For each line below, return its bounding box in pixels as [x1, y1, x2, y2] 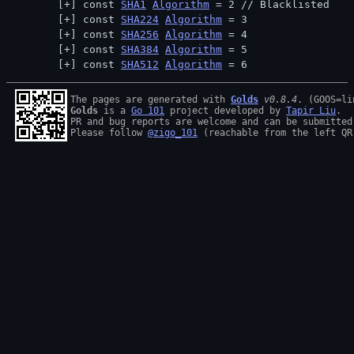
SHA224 [121, 13, 159, 25]
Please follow [70, 127, 148, 138]
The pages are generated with [70, 94, 231, 105]
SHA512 [121, 58, 159, 70]
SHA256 [121, 28, 159, 40]
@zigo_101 [148, 127, 198, 138]
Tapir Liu [286, 105, 336, 116]
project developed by [164, 105, 286, 116]
